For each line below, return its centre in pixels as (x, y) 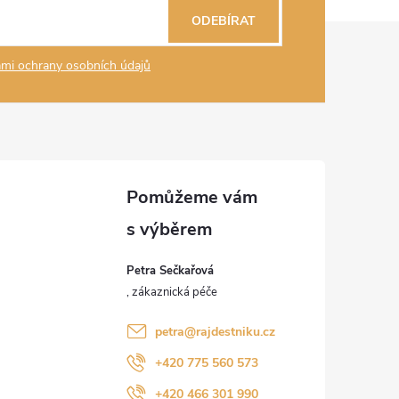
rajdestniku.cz (235, 331)
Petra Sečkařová (170, 270)
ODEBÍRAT (224, 20)
